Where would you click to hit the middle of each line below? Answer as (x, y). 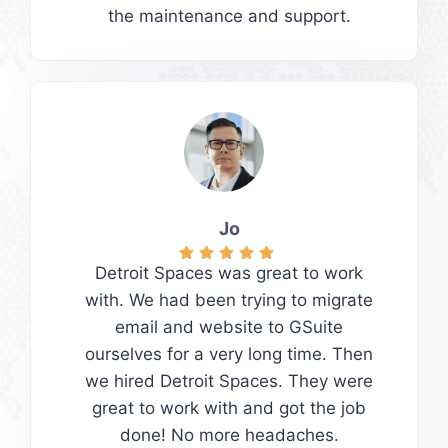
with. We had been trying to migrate (229, 300)
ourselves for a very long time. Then (229, 354)
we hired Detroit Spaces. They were (229, 381)
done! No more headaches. (229, 435)
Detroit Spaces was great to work (229, 273)
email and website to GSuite (229, 327)
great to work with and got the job (229, 408)
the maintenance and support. (229, 15)
